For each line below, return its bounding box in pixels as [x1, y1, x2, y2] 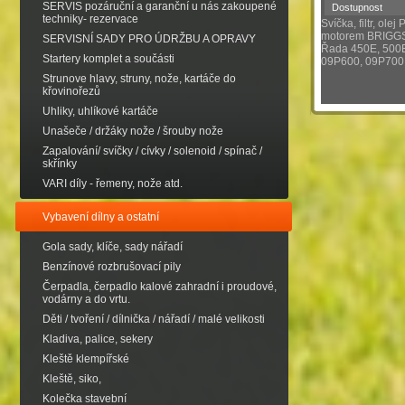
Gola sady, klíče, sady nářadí [42, 240, 183, 253]
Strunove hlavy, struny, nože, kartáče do [42, 72, 236, 85]
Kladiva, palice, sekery [42, 333, 153, 345]
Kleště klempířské [42, 353, 129, 365]
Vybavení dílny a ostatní [42, 211, 159, 223]
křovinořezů [42, 85, 100, 98]
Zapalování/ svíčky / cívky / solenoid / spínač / [42, 145, 262, 157]
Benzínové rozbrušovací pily [42, 260, 181, 273]
